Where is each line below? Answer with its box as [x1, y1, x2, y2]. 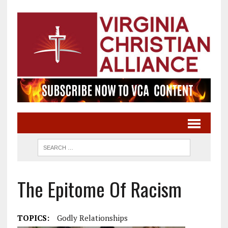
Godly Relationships [56, 213, 128, 223]
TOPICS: [17, 213, 49, 223]
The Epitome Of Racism [17, 175, 182, 203]
